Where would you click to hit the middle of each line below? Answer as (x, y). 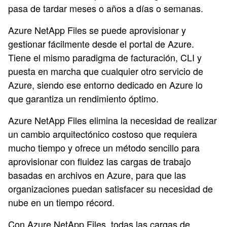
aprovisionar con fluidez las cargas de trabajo (100, 161)
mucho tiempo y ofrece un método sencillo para (104, 147)
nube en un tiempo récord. (61, 202)
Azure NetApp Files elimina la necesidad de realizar (112, 120)
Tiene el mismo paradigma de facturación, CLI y (105, 57)
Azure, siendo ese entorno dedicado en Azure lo (105, 85)
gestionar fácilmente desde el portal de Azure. (101, 44)
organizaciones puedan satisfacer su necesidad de (110, 188)
